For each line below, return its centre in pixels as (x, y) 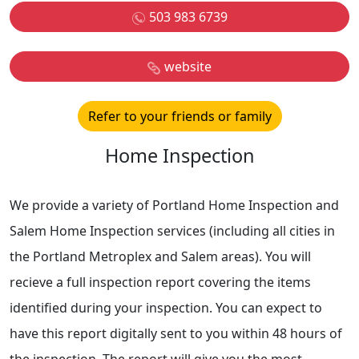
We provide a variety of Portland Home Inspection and (174, 205)
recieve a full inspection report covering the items (160, 282)
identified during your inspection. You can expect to (166, 308)
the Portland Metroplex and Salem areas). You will (160, 256)
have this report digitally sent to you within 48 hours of (176, 333)
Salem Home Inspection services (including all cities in (172, 231)
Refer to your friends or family (179, 116)
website (188, 67)
